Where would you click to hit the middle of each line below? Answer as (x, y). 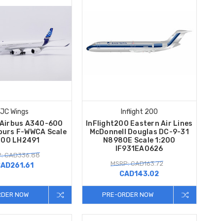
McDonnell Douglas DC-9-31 (139, 132)
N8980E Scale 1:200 (139, 140)
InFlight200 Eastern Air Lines (139, 123)
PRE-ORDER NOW (128, 194)
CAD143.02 (139, 174)
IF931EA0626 (139, 148)
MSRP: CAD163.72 (137, 163)
